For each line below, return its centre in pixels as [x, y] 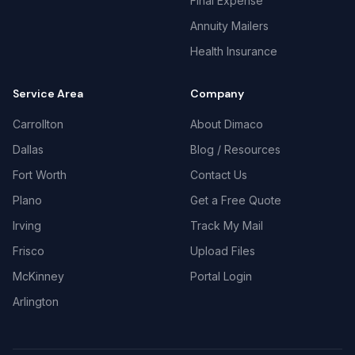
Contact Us [219, 175]
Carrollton [38, 124]
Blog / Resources [235, 149]
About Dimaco [227, 124]
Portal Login [221, 276]
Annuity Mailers [229, 26]
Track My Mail [227, 225]
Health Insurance [234, 51]
